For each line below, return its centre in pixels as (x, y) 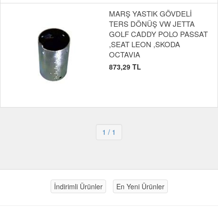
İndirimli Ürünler (78, 187)
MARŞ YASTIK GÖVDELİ (150, 14)
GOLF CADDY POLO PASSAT (158, 34)
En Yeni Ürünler (140, 187)
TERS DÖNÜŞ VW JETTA (152, 24)
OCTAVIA (125, 54)
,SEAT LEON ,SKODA (145, 44)
